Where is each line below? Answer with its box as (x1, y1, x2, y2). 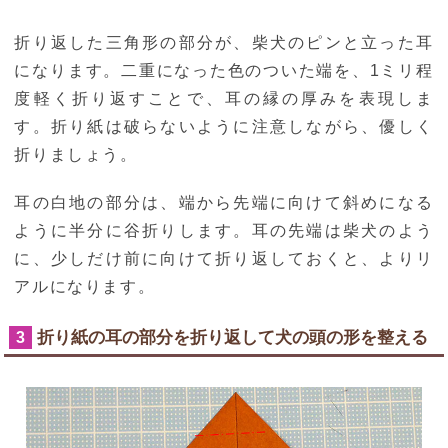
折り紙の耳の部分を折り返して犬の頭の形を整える (37, 328, 429, 348)
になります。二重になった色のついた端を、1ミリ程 (14, 62, 434, 80)
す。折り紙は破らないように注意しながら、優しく (14, 118, 434, 136)
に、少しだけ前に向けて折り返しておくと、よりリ (14, 250, 434, 268)
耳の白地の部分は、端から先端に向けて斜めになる (14, 194, 434, 212)
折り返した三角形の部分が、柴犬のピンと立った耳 (14, 34, 434, 52)
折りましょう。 (14, 146, 138, 164)
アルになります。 (14, 278, 156, 296)
